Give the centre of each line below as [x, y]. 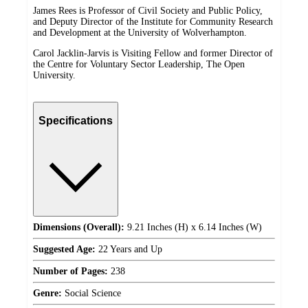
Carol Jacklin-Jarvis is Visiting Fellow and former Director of [153, 54]
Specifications [76, 121]
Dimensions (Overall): [79, 227]
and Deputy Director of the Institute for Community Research [153, 22]
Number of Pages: [70, 271]
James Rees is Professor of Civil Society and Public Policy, [148, 11]
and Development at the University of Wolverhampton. [140, 33]
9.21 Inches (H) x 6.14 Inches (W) [193, 227]
